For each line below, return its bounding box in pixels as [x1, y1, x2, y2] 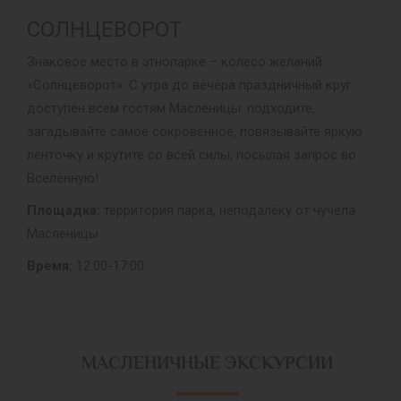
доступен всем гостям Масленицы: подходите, [27, 100, 315, 117]
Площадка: [27, 202, 100, 219]
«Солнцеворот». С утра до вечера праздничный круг [27, 77, 352, 94]
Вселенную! [27, 170, 98, 187]
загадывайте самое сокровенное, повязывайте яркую [27, 124, 363, 141]
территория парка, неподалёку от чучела [100, 202, 355, 219]
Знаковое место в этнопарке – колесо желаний [27, 54, 322, 71]
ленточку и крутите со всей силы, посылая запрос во [27, 147, 356, 164]
